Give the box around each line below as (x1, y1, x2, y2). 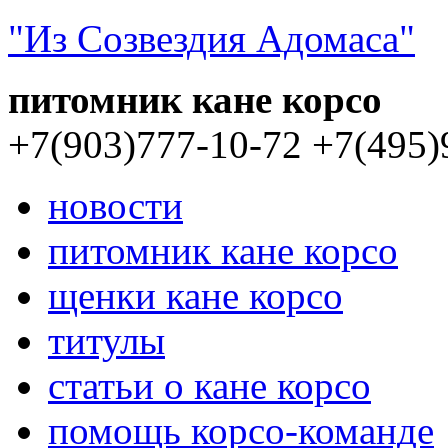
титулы (48, 319, 165, 362)
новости (48, 184, 183, 227)
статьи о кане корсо (48, 364, 371, 407)
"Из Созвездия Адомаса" (8, 17, 415, 60)
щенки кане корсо (48, 274, 343, 317)
